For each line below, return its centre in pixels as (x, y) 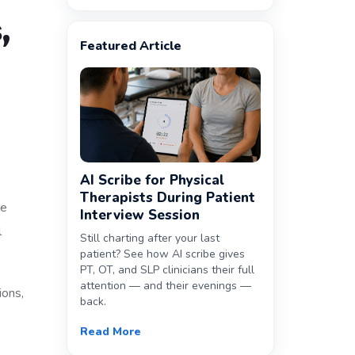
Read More (110, 332)
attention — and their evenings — (165, 286)
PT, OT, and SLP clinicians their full (167, 270)
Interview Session (139, 215)
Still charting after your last (149, 238)
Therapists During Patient (167, 198)
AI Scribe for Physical (152, 180)
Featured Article (130, 46)
